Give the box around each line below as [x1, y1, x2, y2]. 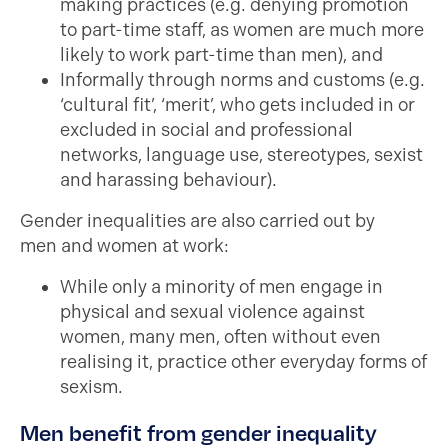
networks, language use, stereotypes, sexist [60, 144, 423, 166]
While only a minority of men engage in [60, 276, 383, 298]
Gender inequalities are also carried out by [20, 210, 375, 232]
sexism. [60, 376, 123, 398]
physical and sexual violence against [60, 301, 365, 323]
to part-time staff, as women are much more [60, 19, 424, 41]
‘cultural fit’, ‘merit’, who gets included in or [60, 94, 415, 116]
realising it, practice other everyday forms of [60, 351, 427, 373]
